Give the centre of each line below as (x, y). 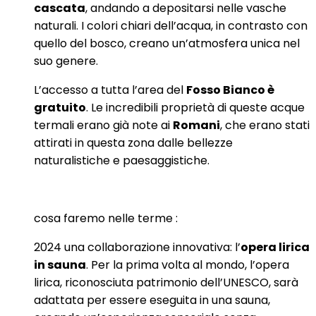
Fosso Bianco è (230, 90)
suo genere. (66, 61)
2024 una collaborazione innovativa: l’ (137, 247)
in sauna (60, 265)
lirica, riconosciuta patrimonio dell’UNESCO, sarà (166, 282)
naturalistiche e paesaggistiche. (122, 160)
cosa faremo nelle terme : (106, 218)
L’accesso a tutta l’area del (110, 90)
